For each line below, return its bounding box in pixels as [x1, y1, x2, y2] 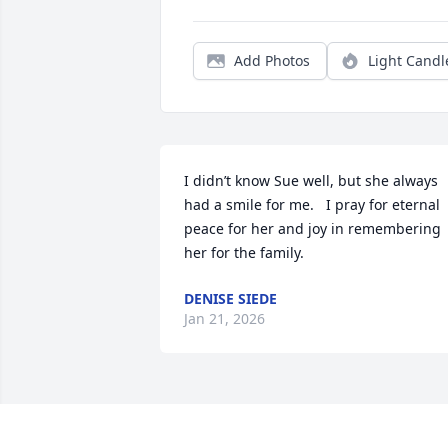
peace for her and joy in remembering [184, 219, 441, 239]
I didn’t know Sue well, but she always [184, 171, 438, 191]
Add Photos [234, 51, 310, 71]
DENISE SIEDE [184, 289, 277, 309]
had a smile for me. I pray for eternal [184, 195, 440, 215]
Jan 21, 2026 [184, 309, 265, 329]
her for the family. [184, 243, 304, 263]
